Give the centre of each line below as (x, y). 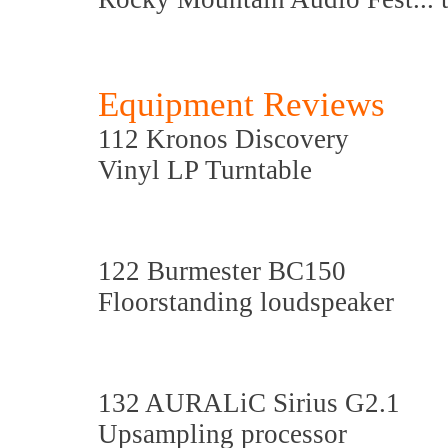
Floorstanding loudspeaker (246, 302)
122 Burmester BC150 (222, 271)
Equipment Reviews (241, 104)
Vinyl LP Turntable (205, 170)
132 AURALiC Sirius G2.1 (249, 403)
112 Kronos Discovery (223, 139)
